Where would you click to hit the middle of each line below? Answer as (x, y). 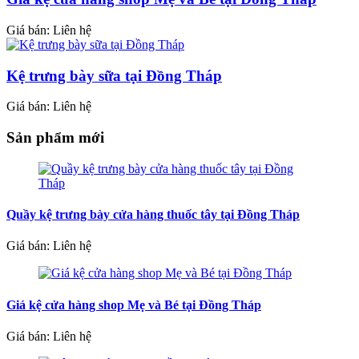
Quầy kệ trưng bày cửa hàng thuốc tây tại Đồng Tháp (153, 215)
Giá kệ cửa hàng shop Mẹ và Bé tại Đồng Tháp (134, 305)
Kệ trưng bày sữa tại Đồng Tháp (114, 75)
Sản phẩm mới (55, 138)
